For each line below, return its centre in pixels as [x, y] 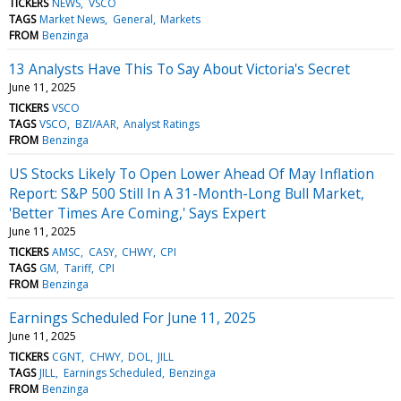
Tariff [77, 268]
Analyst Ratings [161, 124]
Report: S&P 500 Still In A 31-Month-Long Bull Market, [187, 193]
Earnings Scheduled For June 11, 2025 [132, 317]
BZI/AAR [95, 124]
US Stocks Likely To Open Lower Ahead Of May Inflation [192, 173]
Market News [73, 19]
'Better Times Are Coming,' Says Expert [137, 213]
